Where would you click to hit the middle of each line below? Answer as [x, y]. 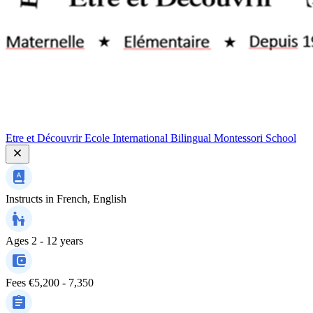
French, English [92, 198]
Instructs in [30, 198]
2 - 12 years [57, 240]
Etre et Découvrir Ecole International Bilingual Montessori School [151, 138]
